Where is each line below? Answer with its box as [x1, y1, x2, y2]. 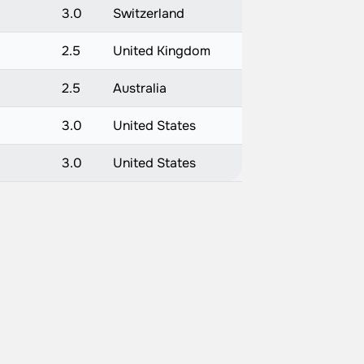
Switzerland [112, 5, 184, 22]
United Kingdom [112, 42, 210, 59]
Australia [112, 80, 167, 97]
